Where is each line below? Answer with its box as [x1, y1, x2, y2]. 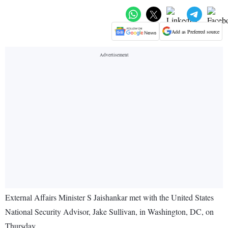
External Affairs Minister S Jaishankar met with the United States [5, 192, 214, 203]
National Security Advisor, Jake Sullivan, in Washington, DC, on [5, 206, 214, 217]
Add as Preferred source [172, 27, 219, 35]
